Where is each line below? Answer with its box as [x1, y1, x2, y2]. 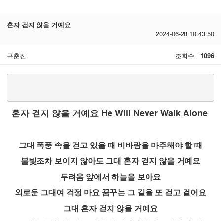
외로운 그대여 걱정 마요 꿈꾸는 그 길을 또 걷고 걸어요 [15, 186, 206, 198]
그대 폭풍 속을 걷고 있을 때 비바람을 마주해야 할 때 [19, 139, 202, 151]
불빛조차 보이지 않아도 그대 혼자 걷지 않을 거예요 [21, 155, 200, 167]
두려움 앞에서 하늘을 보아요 [60, 171, 161, 183]
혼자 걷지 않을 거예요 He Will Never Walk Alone [11, 107, 210, 120]
